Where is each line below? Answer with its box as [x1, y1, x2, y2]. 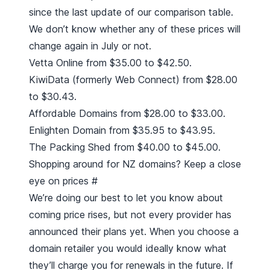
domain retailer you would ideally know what [29, 242, 227, 255]
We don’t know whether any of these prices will [29, 23, 240, 36]
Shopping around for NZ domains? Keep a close [29, 158, 241, 171]
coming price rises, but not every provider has [29, 209, 231, 221]
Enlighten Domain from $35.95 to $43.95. [29, 124, 215, 137]
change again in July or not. [29, 40, 151, 52]
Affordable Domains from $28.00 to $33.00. [29, 107, 225, 120]
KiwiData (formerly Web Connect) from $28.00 [29, 74, 237, 86]
